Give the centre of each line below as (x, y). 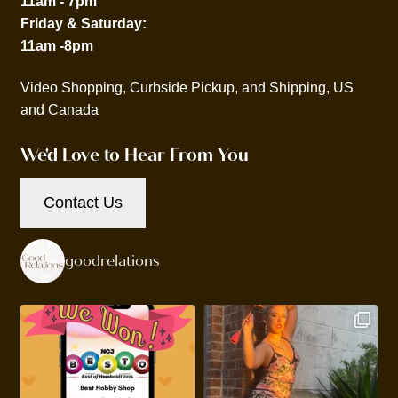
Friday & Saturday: (83, 23)
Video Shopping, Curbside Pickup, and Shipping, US (187, 88)
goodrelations (112, 261)
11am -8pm (56, 45)
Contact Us (83, 203)
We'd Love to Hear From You (134, 155)
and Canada (59, 110)
